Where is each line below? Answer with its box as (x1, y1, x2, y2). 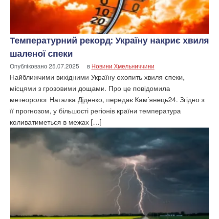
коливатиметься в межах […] (10, 117, 102, 127)
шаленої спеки (10, 47, 73, 60)
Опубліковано (10, 62, 49, 70)
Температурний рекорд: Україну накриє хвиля (10, 34, 209, 46)
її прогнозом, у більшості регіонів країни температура (10, 106, 181, 116)
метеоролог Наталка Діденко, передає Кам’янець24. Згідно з (10, 94, 204, 105)
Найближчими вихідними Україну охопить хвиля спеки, (10, 72, 185, 82)
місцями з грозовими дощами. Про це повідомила (10, 83, 170, 93)
